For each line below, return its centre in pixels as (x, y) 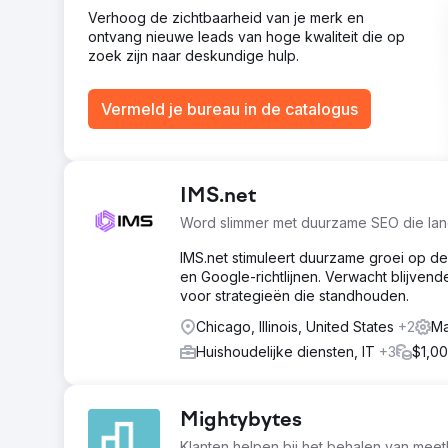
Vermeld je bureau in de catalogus (229, 109)
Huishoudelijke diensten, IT (287, 351)
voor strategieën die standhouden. (294, 295)
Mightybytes (241, 421)
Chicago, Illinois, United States (297, 326)
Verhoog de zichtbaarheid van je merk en (226, 17)
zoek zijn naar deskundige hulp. (193, 55)
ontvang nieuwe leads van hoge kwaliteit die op (246, 36)
